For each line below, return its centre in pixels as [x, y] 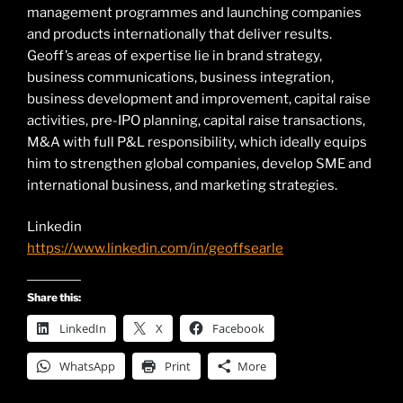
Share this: [54, 297]
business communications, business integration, [180, 77]
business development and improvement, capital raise [199, 99]
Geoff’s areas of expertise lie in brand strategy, [175, 55]
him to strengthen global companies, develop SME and [199, 163]
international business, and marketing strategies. [182, 185]
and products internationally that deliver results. [179, 34]
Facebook [238, 328]
